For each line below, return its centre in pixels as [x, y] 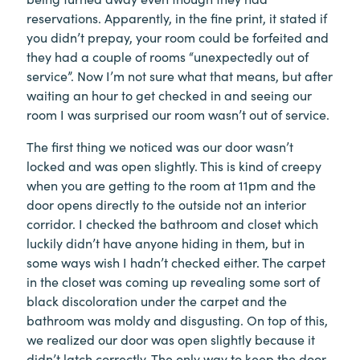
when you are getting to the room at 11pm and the [171, 185]
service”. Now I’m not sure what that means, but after [180, 76]
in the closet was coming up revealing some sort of [173, 281]
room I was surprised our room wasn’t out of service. [178, 114]
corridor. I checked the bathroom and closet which [172, 223]
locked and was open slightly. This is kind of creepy [174, 166]
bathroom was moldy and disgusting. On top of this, [177, 320]
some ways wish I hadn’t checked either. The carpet [176, 262]
